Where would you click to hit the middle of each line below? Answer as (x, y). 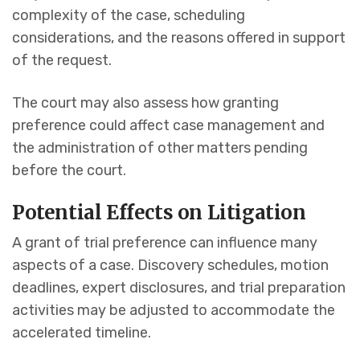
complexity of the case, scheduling (129, 16)
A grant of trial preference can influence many (165, 243)
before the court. (69, 171)
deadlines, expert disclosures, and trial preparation (179, 288)
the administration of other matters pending (160, 148)
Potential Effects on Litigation (159, 213)
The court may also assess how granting (145, 103)
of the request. (62, 61)
